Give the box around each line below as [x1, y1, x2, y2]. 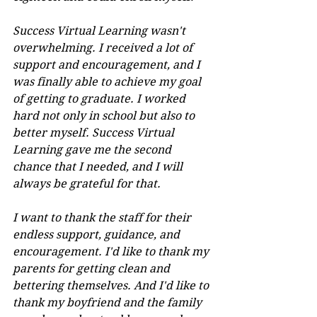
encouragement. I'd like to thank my [13, 244, 212, 258]
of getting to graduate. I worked [13, 91, 188, 105]
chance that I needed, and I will [13, 159, 185, 173]
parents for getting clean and [13, 261, 173, 275]
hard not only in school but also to [13, 108, 197, 122]
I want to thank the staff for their [13, 210, 194, 224]
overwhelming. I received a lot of [13, 40, 195, 54]
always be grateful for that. [13, 176, 161, 190]
